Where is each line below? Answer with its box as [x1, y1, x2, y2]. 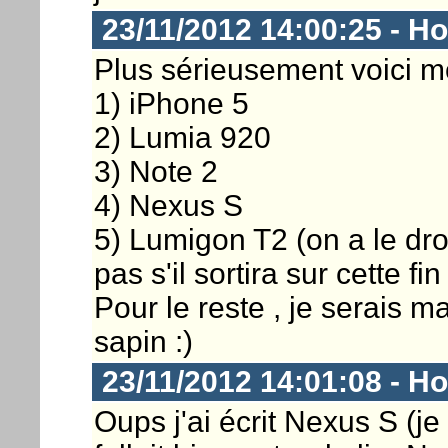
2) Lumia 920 [93, 120, 271, 154]
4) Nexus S [93, 188, 243, 222]
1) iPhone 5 [93, 86, 249, 120]
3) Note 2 [93, 154, 218, 188]
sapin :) [93, 324, 193, 358]
